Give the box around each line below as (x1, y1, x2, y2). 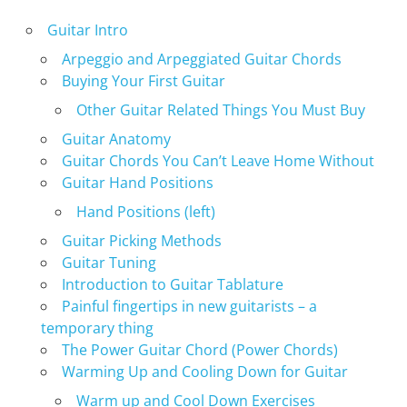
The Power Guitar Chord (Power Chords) (61, 339, 338, 360)
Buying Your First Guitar (61, 70, 225, 91)
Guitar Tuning (61, 252, 156, 273)
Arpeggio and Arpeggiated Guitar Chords (61, 48, 342, 69)
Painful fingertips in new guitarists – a (61, 295, 317, 316)
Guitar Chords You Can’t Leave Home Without (61, 150, 374, 171)
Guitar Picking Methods (61, 230, 222, 251)
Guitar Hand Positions (61, 172, 213, 193)
